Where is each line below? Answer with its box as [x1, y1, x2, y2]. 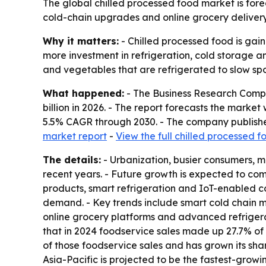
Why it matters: [43, 35, 119, 47]
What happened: [43, 87, 124, 100]
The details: [43, 154, 101, 166]
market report [43, 130, 107, 142]
